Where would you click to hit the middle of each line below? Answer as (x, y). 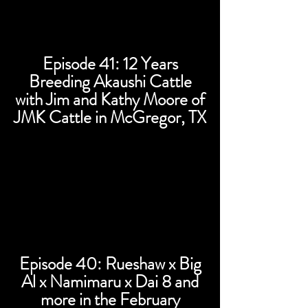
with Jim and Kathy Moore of (110, 100)
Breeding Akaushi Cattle (110, 82)
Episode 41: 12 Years (110, 64)
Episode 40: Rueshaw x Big (110, 264)
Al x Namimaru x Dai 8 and (110, 282)
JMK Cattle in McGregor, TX (110, 118)
